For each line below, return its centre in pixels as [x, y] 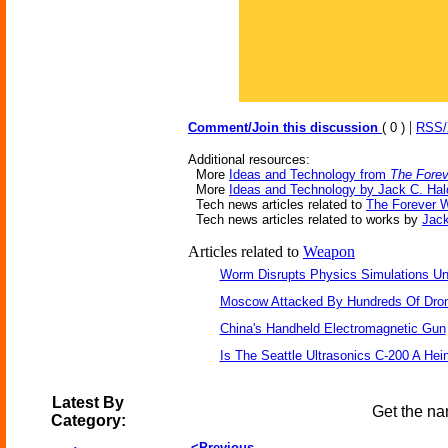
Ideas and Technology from [309, 174]
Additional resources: [249, 159]
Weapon [329, 251]
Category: [88, 420]
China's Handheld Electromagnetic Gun [332, 328]
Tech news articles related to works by [305, 219]
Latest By [88, 402]
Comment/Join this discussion [285, 127]
